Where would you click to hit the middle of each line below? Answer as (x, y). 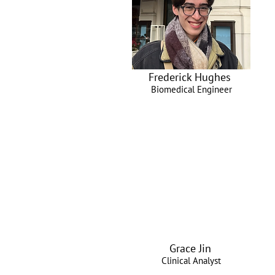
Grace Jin (190, 248)
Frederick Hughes (190, 77)
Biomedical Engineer (191, 89)
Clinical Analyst (191, 261)
